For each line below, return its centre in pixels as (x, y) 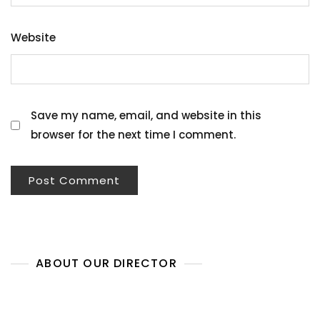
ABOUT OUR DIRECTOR (106, 263)
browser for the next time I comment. (133, 135)
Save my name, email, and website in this (146, 115)
